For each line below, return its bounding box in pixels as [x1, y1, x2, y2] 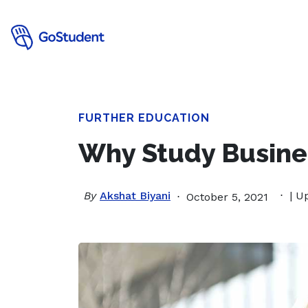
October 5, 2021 [186, 190, 268, 203]
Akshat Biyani [100, 189, 170, 202]
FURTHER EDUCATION [78, 111, 210, 124]
